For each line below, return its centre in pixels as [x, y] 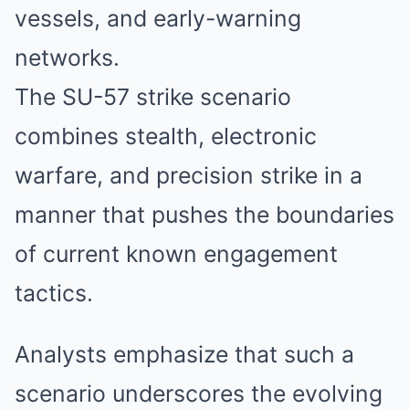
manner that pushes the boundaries [204, 215]
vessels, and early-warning [158, 18]
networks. [67, 58]
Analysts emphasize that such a [184, 354]
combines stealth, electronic [166, 136]
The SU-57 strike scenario [153, 97]
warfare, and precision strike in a [189, 175]
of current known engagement [176, 254]
